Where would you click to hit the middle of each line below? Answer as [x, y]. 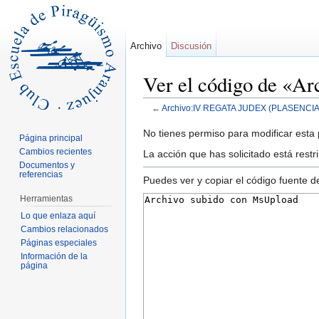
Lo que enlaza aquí [58, 215]
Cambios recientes [56, 151]
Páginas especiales [58, 242]
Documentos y [47, 165]
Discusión [192, 46]
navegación [210, 119]
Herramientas [46, 198]
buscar [257, 119]
